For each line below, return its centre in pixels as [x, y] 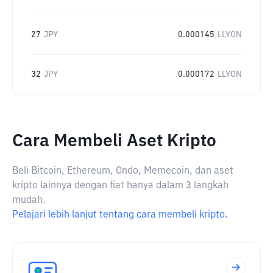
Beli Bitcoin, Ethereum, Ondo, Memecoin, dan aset [123, 171]
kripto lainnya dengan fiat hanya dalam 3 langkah [120, 186]
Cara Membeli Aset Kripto [114, 141]
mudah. [29, 200]
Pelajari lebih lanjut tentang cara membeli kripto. [120, 215]
